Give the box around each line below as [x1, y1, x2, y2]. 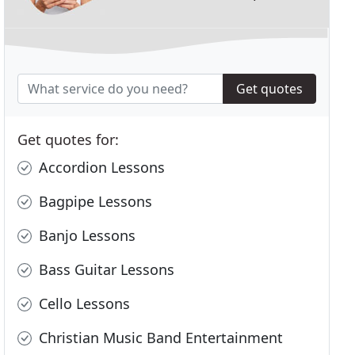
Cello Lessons [35, 294, 131, 314]
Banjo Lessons [35, 226, 136, 246]
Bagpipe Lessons [35, 192, 153, 212]
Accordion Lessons [35, 158, 166, 177]
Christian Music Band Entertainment [35, 328, 284, 348]
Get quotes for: [17, 130, 120, 150]
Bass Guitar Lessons [35, 260, 175, 280]
